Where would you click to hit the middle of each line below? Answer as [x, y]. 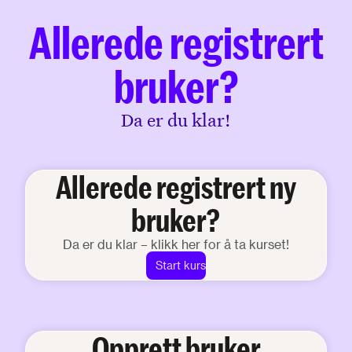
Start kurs [180, 265]
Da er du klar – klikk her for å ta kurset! [176, 244]
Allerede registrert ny [176, 187]
